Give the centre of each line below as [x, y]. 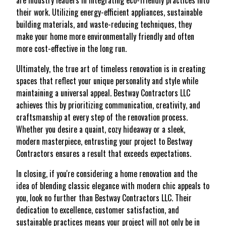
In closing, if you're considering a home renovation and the [107, 174]
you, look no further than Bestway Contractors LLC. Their [104, 198]
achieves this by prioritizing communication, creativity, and [108, 105]
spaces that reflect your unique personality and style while [107, 81]
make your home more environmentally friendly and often [105, 36]
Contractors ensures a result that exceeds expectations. [104, 153]
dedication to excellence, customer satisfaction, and [98, 210]
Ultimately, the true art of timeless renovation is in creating [111, 69]
